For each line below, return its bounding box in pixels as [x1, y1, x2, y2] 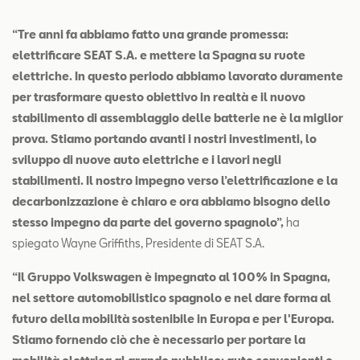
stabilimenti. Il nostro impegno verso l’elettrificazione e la [12, 173, 337, 187]
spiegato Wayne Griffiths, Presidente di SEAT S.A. [12, 235, 264, 250]
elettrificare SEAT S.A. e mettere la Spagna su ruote [12, 47, 305, 62]
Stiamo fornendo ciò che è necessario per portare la [12, 332, 305, 346]
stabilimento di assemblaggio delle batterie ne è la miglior [12, 110, 343, 125]
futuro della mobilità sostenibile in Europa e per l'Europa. [12, 311, 334, 325]
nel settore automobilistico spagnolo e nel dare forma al [12, 290, 331, 305]
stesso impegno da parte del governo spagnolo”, [12, 215, 284, 229]
